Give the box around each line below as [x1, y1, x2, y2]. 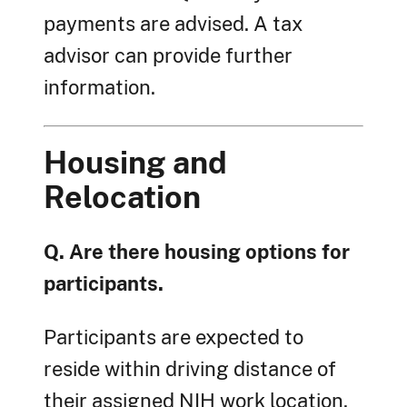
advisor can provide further [44, 44, 293, 68]
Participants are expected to [44, 325, 303, 350]
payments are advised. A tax [44, 12, 303, 36]
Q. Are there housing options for [44, 240, 350, 264]
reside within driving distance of [44, 357, 336, 382]
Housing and [44, 144, 227, 182]
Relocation [44, 179, 201, 216]
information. [44, 75, 155, 100]
